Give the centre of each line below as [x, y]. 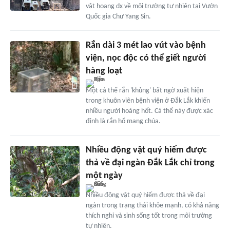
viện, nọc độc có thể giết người [146, 58]
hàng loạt [104, 71]
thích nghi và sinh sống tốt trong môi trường [149, 216]
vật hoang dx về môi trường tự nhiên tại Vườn [151, 6]
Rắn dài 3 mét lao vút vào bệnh [146, 45]
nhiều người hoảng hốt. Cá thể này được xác [149, 111]
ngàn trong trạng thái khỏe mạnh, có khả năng [152, 205]
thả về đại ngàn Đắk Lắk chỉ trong [150, 163]
